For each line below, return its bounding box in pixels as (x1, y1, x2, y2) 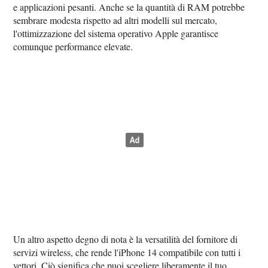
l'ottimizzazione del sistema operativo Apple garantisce (13, 26, 219, 39)
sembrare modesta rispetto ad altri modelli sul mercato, (13, 13, 218, 26)
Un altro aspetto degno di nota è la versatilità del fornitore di (13, 232, 238, 245)
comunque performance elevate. (13, 39, 133, 53)
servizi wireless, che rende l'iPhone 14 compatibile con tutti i (13, 245, 241, 258)
